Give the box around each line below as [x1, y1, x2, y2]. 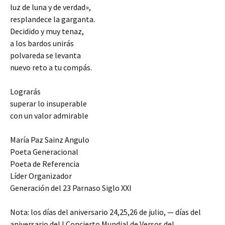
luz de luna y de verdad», [10, 2, 91, 13]
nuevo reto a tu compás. [10, 62, 92, 73]
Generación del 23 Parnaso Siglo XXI [10, 183, 132, 193]
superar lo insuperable [10, 98, 87, 109]
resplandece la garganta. [10, 14, 95, 25]
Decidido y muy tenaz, [10, 26, 84, 37]
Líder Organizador [10, 171, 72, 181]
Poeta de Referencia [10, 159, 79, 169]
